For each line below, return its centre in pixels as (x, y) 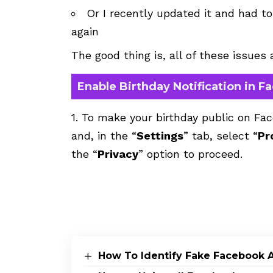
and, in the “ (104, 135)
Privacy (118, 154)
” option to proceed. (190, 154)
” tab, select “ (221, 135)
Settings (160, 135)
